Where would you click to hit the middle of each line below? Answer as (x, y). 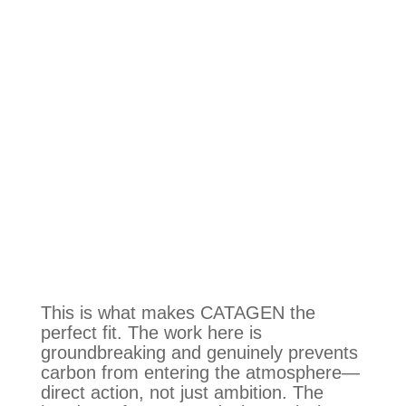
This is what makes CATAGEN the (178, 312)
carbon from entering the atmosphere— (200, 372)
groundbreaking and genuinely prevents (199, 352)
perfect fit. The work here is (151, 332)
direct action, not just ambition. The (182, 392)
